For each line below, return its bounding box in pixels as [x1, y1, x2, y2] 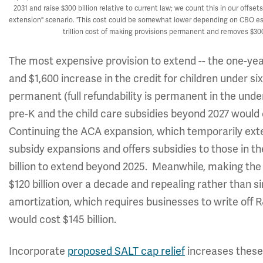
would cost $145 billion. [9, 213, 116, 226]
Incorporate [9, 245, 68, 258]
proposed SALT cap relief [68, 245, 185, 258]
